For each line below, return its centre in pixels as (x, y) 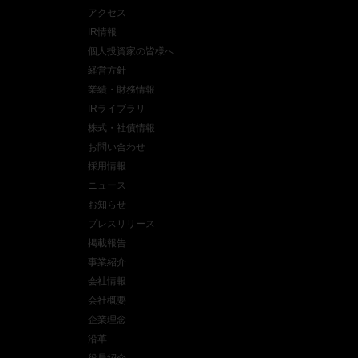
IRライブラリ (117, 109)
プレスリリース (121, 224)
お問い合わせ (117, 147)
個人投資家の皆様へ (131, 52)
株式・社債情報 (121, 128)
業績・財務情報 (121, 90)
